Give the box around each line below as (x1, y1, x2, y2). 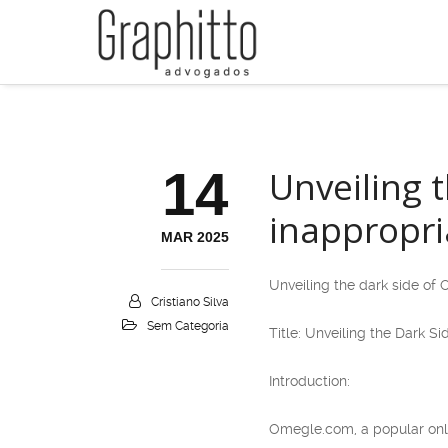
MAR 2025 (161, 229, 229, 245)
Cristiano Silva (151, 295, 229, 309)
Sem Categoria (147, 319, 229, 333)
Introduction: (269, 373, 350, 389)
